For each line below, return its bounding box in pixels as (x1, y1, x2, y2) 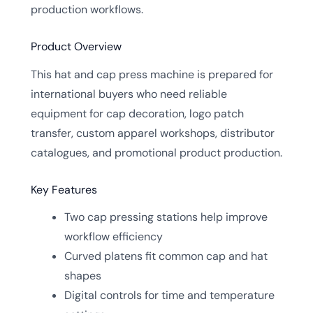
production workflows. (31, 1, 143, 17)
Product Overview (31, 39, 122, 54)
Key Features (31, 182, 97, 198)
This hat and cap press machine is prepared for (31, 66, 273, 82)
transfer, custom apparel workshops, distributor (31, 125, 275, 140)
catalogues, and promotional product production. (31, 145, 282, 160)
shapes (64, 268, 101, 284)
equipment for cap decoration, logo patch (31, 105, 244, 121)
